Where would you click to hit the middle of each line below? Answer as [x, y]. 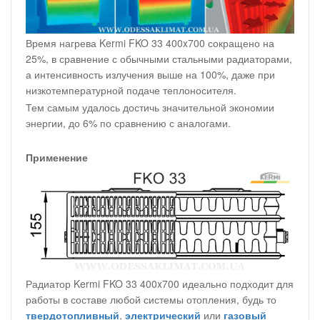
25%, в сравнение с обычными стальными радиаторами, [159, 58]
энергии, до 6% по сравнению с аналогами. [128, 122]
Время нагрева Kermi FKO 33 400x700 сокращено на [150, 42]
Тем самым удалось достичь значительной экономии [150, 107]
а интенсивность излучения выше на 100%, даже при [150, 74]
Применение [57, 157]
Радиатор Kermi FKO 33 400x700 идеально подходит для [160, 283]
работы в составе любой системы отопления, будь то [151, 299]
